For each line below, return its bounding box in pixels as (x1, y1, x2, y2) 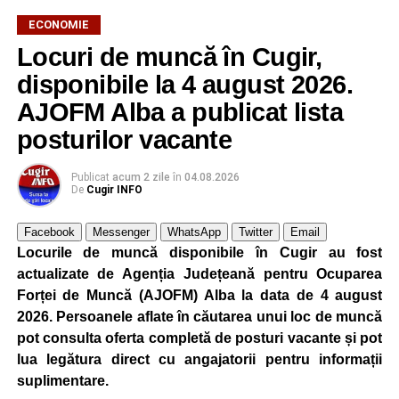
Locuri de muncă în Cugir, (16, 42, 322, 71)
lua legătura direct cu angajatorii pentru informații (16, 351, 383, 367)
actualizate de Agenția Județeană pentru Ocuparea (16, 265, 383, 281)
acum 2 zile (111, 170, 170, 183)
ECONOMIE (28, 17, 89, 31)
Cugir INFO (85, 183, 142, 196)
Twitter (238, 224, 273, 239)
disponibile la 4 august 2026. (16, 69, 353, 99)
